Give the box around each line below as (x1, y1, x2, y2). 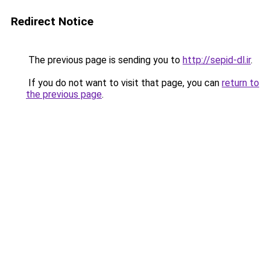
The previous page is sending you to (26, 54, 183, 66)
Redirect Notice (11, 14, 93, 28)
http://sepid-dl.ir (183, 54, 251, 66)
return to (222, 77, 259, 89)
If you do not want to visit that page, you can (26, 77, 222, 89)
